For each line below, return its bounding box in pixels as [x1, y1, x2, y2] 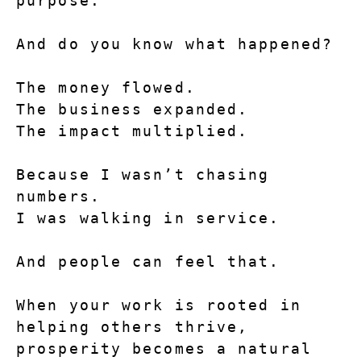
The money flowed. [16, 79, 196, 97]
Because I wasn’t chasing [16, 166, 270, 184]
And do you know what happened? [16, 35, 333, 53]
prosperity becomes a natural [16, 340, 312, 358]
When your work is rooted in [16, 297, 301, 314]
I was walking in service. [16, 210, 280, 227]
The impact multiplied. [16, 122, 249, 140]
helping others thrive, [16, 318, 249, 336]
